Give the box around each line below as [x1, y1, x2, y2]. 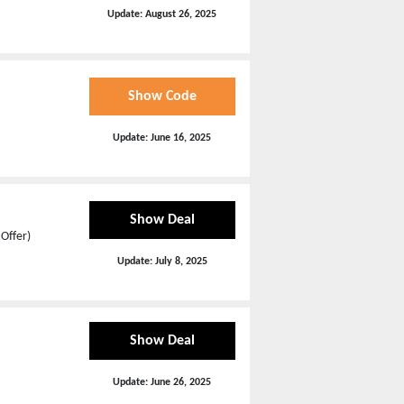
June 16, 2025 [151, 132, 212, 143]
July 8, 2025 [154, 255, 207, 267]
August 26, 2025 [145, 8, 217, 20]
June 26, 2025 [151, 377, 212, 388]
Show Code [127, 88, 197, 104]
